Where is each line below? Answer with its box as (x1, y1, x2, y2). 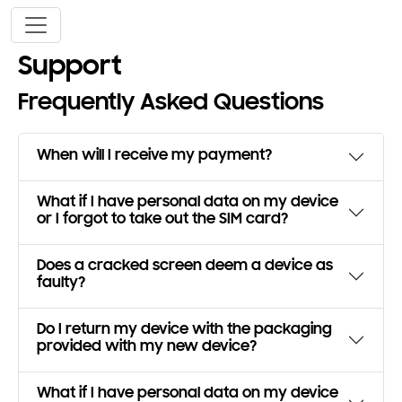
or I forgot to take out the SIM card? (37, 214, 288, 228)
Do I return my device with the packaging (37, 324, 332, 338)
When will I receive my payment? (37, 149, 272, 164)
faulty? (37, 277, 85, 292)
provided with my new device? (37, 341, 257, 355)
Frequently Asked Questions (18, 93, 324, 116)
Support (18, 56, 122, 82)
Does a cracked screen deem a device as (37, 260, 333, 275)
